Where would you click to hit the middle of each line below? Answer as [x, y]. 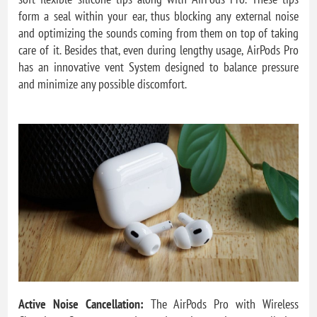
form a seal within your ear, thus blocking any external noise [158, 16]
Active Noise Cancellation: [81, 304]
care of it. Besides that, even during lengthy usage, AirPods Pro [158, 50]
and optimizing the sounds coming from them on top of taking [158, 33]
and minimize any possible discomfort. [103, 84]
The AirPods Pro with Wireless [221, 304]
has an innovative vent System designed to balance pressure [158, 67]
